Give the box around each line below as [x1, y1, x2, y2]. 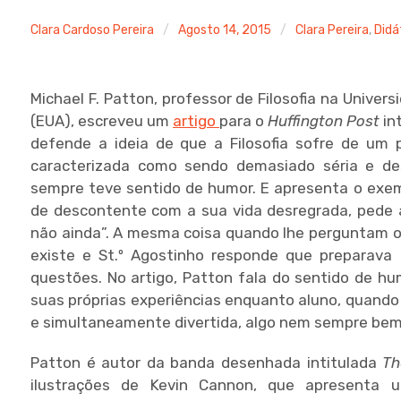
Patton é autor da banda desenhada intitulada [30, 354, 383, 371]
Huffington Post [268, 112, 380, 130]
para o [219, 112, 269, 130]
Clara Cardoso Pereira [30, 22, 155, 38]
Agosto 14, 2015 [178, 22, 272, 38]
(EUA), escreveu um [30, 112, 174, 130]
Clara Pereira [295, 22, 370, 38]
